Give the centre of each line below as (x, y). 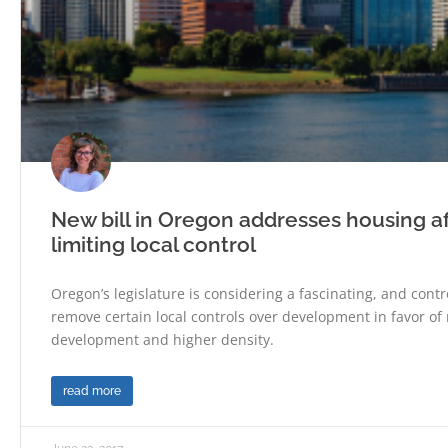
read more (92, 391)
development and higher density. (162, 340)
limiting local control (153, 245)
